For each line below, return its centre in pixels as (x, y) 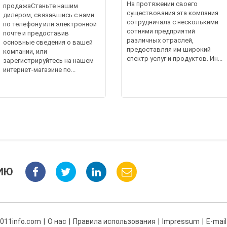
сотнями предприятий (161, 31)
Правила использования (114, 221)
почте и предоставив (36, 33)
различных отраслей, (160, 40)
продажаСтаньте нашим (41, 6)
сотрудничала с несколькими (173, 22)
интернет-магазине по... (40, 69)
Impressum (181, 221)
